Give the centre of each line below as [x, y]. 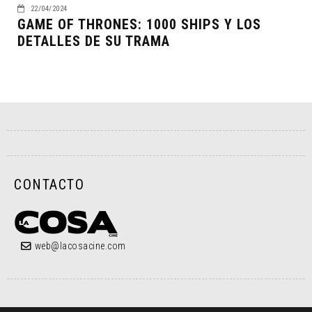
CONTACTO [49, 184]
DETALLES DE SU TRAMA [94, 41]
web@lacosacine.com [80, 245]
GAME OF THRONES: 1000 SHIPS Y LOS [139, 24]
